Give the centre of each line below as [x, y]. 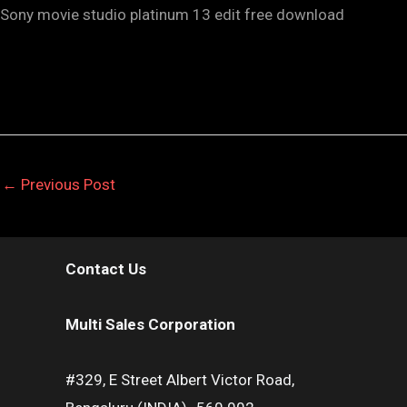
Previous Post [66, 185]
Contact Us [106, 269]
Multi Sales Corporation [150, 324]
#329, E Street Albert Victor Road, [180, 379]
